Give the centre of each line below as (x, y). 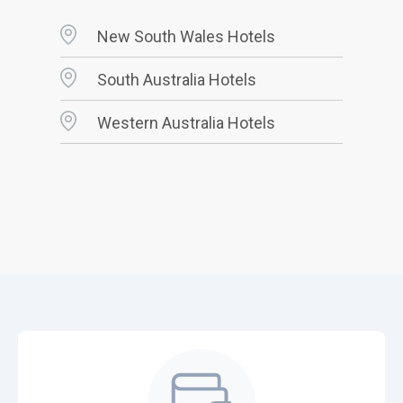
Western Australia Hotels (186, 123)
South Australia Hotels (176, 80)
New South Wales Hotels (186, 36)
